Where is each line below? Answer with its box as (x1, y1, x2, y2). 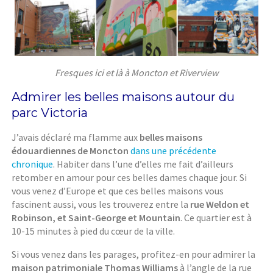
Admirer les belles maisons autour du (12, 90, 235, 105)
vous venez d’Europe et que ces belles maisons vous (12, 185, 224, 197)
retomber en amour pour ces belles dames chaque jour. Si (12, 171, 247, 184)
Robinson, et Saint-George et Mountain (12, 211, 181, 224)
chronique (12, 158, 54, 171)
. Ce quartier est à (180, 211, 252, 224)
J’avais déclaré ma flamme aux (12, 131, 140, 144)
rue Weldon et (190, 198, 250, 211)
